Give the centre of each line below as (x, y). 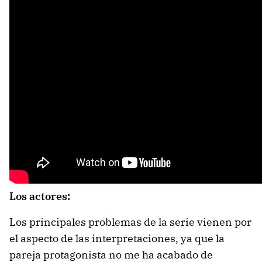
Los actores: (40, 196)
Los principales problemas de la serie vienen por (130, 222)
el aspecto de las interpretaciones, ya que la (117, 238)
